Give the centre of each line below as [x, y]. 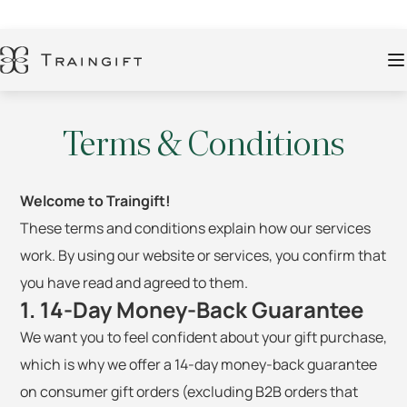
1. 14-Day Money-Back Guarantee [192, 309]
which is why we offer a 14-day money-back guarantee [199, 364]
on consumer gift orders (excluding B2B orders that [189, 392]
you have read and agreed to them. [134, 283]
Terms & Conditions [203, 144]
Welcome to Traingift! [95, 201]
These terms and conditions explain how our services [195, 228]
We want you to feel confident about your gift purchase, [203, 337]
